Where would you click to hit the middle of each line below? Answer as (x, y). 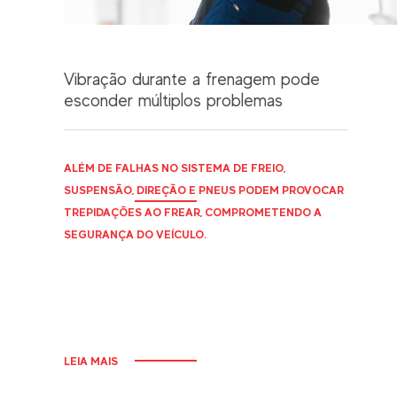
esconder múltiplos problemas (173, 100)
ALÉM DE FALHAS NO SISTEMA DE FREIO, (175, 167)
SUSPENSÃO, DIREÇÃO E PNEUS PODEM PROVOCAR (204, 190)
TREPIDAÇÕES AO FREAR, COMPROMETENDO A (193, 212)
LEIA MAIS (91, 361)
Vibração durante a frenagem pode (192, 79)
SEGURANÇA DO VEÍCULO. (135, 234)
